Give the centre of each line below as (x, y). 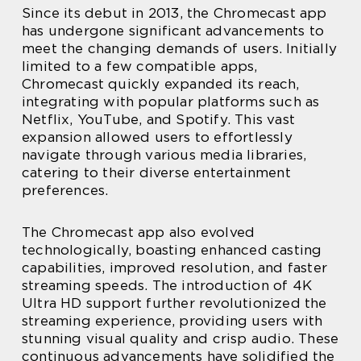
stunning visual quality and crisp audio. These (180, 338)
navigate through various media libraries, (164, 154)
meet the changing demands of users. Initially (180, 48)
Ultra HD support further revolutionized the (174, 303)
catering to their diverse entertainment (156, 172)
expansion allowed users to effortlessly (157, 137)
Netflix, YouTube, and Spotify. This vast (159, 119)
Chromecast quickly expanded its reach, (161, 83)
